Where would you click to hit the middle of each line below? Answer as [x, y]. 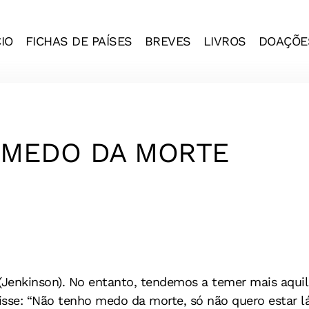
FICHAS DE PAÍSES [79, 41]
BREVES [168, 41]
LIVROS [225, 41]
